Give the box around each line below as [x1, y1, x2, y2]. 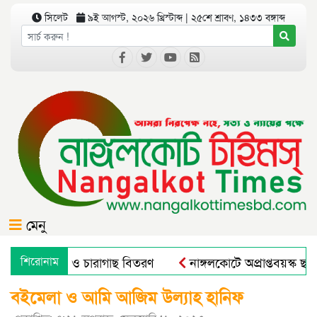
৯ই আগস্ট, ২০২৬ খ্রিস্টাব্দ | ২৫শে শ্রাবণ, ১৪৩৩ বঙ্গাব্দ [85, 10, 285, 24]
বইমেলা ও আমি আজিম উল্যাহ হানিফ [11, 284, 243, 309]
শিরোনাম [21, 253, 59, 270]
